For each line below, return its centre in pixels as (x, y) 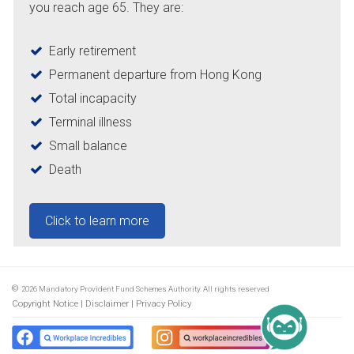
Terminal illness (90, 122)
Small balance (88, 145)
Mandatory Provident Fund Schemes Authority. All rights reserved (153, 288)
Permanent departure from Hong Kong (155, 74)
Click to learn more (97, 220)
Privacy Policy (164, 303)
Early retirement (92, 51)
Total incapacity (93, 98)
